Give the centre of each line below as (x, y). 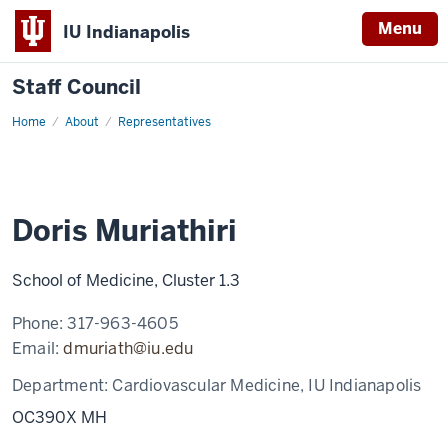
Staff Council (76, 87)
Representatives (164, 122)
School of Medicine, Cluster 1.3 (126, 280)
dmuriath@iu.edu (128, 348)
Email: (38, 348)
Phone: (40, 323)
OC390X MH (59, 417)
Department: (62, 385)
